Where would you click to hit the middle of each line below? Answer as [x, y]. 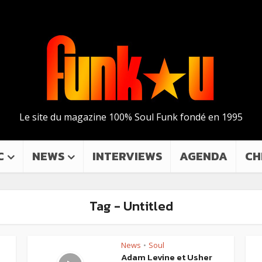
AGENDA [204, 156]
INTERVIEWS [127, 156]
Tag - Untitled [131, 206]
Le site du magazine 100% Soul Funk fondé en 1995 [131, 117]
